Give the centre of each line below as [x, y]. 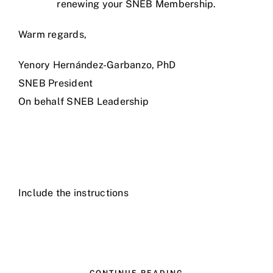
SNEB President [56, 83]
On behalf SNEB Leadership [83, 101]
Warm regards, [53, 34]
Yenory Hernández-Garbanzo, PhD [97, 65]
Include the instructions [73, 193]
